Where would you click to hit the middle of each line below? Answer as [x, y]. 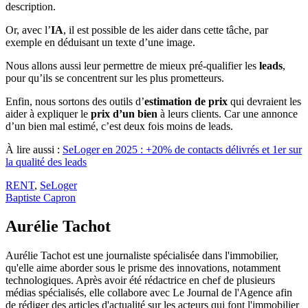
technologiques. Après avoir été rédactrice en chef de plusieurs [140, 280]
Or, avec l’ [28, 30]
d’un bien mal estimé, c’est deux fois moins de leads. [119, 126]
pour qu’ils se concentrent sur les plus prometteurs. [115, 78]
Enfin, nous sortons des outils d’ [75, 101]
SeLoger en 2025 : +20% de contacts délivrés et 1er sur [182, 149]
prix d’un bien [123, 113]
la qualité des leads [46, 162]
